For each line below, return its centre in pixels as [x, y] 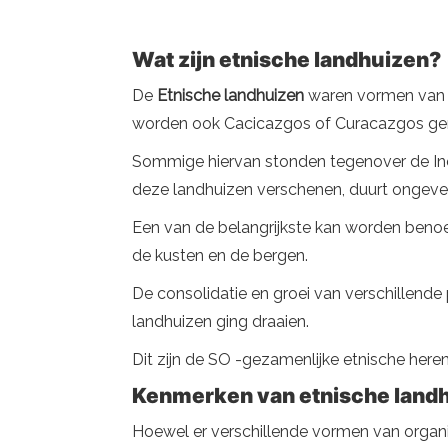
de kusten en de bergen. [220, 255]
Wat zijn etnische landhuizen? [286, 59]
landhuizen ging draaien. [220, 321]
